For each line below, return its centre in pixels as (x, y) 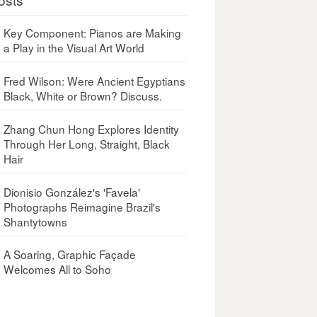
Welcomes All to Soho (58, 269)
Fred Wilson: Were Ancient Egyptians (95, 80)
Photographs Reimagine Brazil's (82, 206)
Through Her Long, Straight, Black (87, 143)
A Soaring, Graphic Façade (70, 254)
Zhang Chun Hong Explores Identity (92, 128)
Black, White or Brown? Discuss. (83, 95)
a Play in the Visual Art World (74, 47)
